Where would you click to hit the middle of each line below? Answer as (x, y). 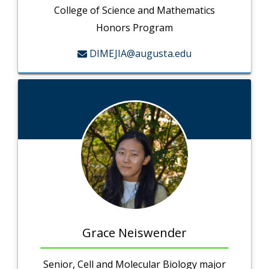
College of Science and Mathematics (134, 11)
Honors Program (134, 28)
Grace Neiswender (134, 233)
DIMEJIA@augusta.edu (141, 54)
